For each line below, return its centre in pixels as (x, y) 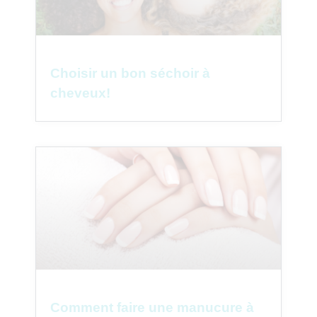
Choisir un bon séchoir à (130, 73)
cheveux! (80, 93)
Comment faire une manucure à (152, 307)
